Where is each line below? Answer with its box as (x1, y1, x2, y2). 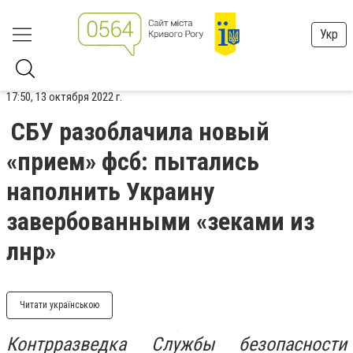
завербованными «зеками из (6, 206, 314, 236)
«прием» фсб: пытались (6, 147, 259, 176)
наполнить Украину (6, 176, 214, 206)
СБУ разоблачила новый (11, 117, 269, 147)
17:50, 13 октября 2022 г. (6, 90, 122, 104)
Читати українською (20, 299, 99, 310)
